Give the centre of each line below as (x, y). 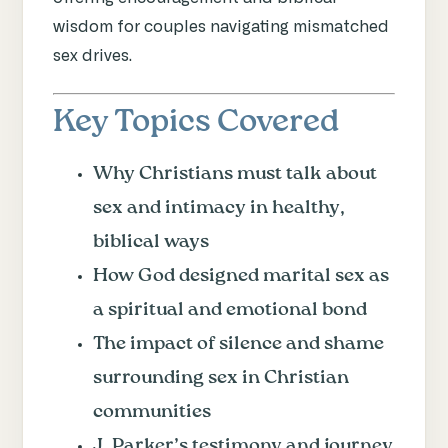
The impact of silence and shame (238, 343)
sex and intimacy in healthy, (219, 207)
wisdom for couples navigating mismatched (221, 26)
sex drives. (92, 55)
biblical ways (151, 241)
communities (152, 411)
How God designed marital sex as (241, 275)
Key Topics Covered (196, 122)
